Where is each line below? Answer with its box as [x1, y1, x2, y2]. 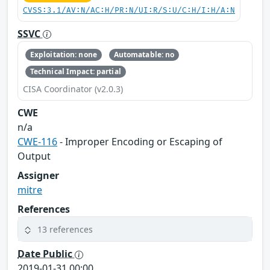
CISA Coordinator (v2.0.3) [23, 83, 123, 95]
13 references [37, 223, 93, 235]
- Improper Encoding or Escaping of [57, 135, 222, 149]
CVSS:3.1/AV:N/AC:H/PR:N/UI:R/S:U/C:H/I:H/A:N [23, 5, 235, 15]
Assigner [17, 169, 59, 183]
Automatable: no [113, 49, 175, 60]
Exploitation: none [30, 49, 97, 60]
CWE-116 [17, 135, 57, 149]
